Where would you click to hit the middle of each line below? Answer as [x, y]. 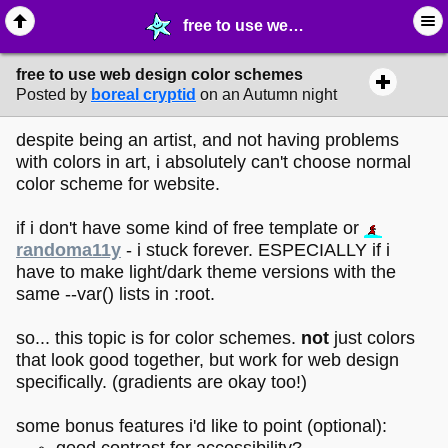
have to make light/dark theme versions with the [206, 271]
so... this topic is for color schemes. [158, 337]
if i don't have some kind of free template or [190, 227]
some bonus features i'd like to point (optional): [201, 425]
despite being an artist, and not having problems [207, 139]
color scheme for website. [118, 183]
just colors [372, 337]
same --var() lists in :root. [115, 293]
